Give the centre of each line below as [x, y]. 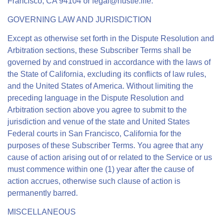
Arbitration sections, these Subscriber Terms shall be [99, 50]
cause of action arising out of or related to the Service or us [110, 157]
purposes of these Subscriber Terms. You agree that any [105, 145]
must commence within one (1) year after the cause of [101, 169]
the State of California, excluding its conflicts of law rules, [107, 74]
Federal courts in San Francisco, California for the [94, 134]
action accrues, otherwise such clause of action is [94, 181]
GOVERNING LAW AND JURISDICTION [80, 20]
